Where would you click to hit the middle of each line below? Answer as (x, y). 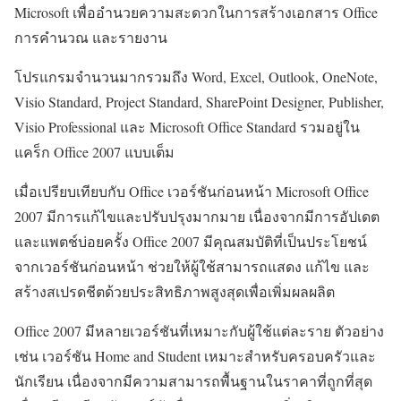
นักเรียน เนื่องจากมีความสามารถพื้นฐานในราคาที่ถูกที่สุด (193, 380)
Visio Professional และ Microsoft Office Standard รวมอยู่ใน (187, 126)
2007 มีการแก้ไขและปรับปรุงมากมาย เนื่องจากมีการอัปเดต (197, 216)
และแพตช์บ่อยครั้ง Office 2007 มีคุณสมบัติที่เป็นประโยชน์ (191, 241)
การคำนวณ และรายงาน (91, 37)
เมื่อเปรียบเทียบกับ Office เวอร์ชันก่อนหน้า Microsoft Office (192, 191)
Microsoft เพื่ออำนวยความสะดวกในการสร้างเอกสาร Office (196, 12)
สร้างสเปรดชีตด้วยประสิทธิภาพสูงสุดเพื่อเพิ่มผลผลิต (175, 291)
